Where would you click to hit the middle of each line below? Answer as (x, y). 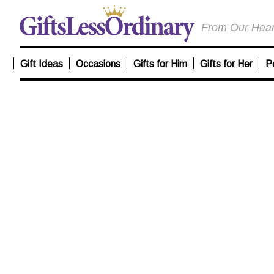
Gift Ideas (42, 64)
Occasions (98, 64)
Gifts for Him (160, 64)
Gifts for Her (226, 64)
